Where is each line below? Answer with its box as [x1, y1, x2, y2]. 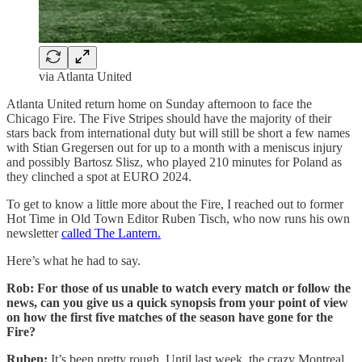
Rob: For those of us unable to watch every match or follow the [6, 280, 351, 295]
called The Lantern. [61, 225, 161, 240]
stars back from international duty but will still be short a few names [6, 125, 350, 140]
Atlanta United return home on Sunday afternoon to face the [6, 96, 312, 111]
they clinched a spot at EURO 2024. [6, 169, 192, 183]
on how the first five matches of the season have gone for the [6, 309, 333, 324]
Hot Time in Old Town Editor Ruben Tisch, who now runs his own [6, 211, 350, 225]
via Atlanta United [39, 69, 132, 83]
